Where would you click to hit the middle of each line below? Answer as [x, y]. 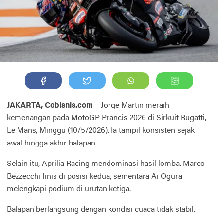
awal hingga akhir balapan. [52, 144]
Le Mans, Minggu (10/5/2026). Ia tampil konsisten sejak [101, 131]
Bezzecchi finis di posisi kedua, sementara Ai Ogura [94, 177]
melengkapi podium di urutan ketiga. [69, 190]
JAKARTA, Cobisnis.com [50, 106]
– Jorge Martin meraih [131, 106]
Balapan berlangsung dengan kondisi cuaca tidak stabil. [101, 210]
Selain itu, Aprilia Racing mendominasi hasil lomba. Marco [106, 164]
